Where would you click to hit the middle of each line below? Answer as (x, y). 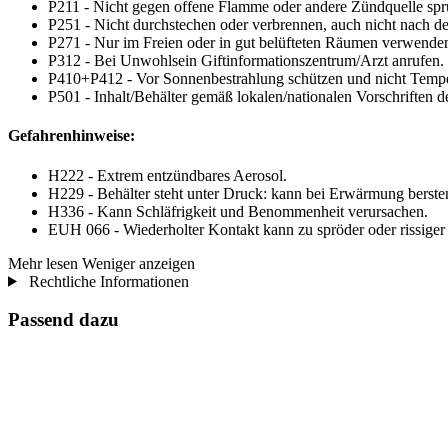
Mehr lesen (43, 263)
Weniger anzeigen (138, 263)
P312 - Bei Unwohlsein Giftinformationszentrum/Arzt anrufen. (246, 61)
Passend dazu (63, 320)
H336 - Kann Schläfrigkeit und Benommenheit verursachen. (238, 211)
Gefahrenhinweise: (71, 136)
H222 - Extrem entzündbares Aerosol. (167, 175)
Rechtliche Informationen (106, 281)
